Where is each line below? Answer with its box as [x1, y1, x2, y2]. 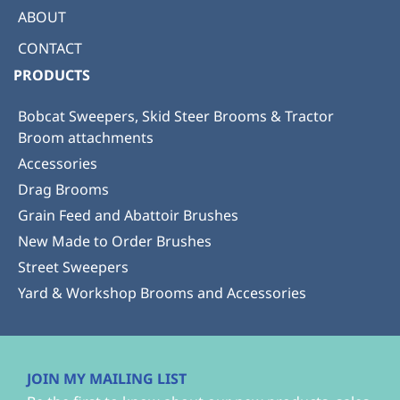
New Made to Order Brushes [18, 230, 212, 251]
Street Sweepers [18, 256, 129, 277]
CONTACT [18, 37, 82, 58]
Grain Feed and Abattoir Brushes [18, 204, 238, 225]
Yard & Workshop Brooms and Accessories [18, 282, 306, 303]
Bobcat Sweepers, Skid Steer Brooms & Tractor [18, 105, 334, 126]
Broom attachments [18, 127, 154, 147]
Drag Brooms [18, 179, 109, 199]
